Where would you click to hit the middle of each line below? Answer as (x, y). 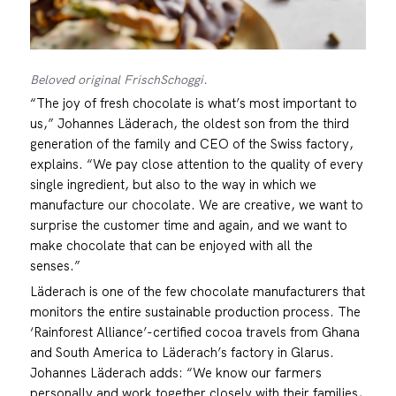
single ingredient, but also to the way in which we (173, 185)
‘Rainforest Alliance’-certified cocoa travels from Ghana (194, 332)
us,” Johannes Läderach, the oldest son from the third (189, 124)
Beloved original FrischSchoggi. (118, 80)
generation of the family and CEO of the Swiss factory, (191, 144)
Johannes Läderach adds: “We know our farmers (175, 373)
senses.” (55, 266)
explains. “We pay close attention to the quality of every (196, 164)
